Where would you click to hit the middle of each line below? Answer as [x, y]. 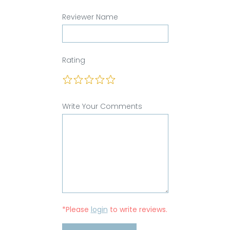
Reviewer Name [90, 17]
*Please [76, 209]
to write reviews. [137, 209]
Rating [73, 60]
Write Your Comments [102, 106]
